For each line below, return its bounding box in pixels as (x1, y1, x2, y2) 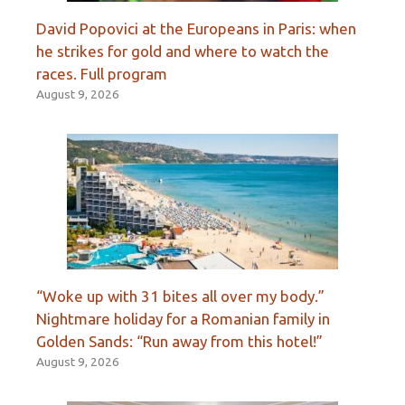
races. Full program (36, 64, 167, 82)
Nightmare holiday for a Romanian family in (36, 309, 330, 327)
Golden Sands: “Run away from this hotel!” (36, 332, 323, 350)
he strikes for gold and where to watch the (36, 42, 329, 60)
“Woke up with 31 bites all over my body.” (36, 287, 325, 305)
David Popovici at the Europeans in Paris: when (36, 19, 356, 37)
